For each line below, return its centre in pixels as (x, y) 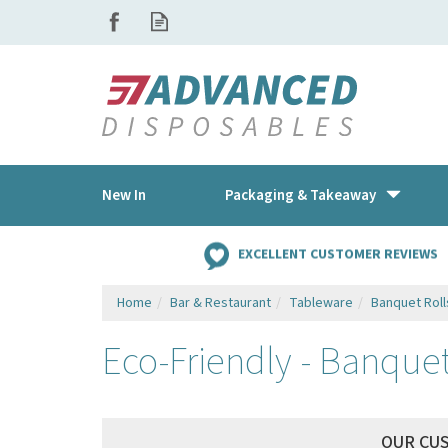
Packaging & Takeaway (300, 195)
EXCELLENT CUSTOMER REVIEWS (337, 254)
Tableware (321, 303)
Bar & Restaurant (220, 303)
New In (124, 195)
